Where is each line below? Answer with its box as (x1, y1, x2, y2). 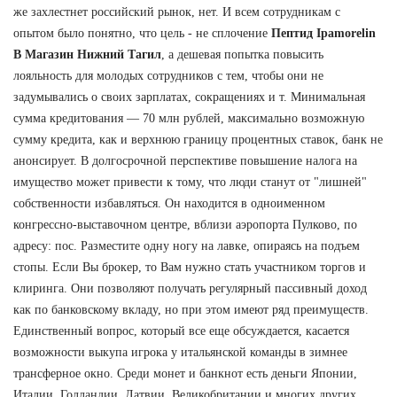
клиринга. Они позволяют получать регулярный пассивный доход (13, 281, 367, 295)
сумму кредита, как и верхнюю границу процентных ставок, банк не (13, 132, 383, 146)
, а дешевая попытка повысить (161, 47, 323, 61)
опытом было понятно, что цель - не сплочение (13, 26, 271, 40)
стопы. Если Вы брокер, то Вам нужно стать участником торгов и (13, 260, 366, 274)
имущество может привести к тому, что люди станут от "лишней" (13, 175, 367, 189)
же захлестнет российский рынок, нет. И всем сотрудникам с (13, 4, 340, 19)
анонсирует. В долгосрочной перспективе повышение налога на (13, 153, 357, 167)
